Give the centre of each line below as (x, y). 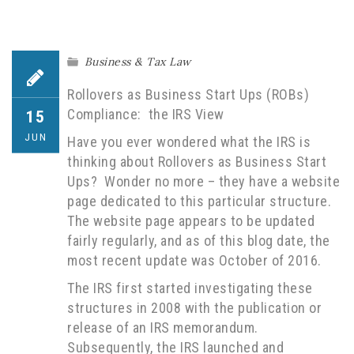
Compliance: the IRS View (146, 114)
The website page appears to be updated (191, 221)
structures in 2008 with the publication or (194, 308)
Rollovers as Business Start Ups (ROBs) (188, 94)
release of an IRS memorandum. (164, 328)
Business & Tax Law (137, 62)
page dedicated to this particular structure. (199, 201)
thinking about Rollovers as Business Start (197, 162)
